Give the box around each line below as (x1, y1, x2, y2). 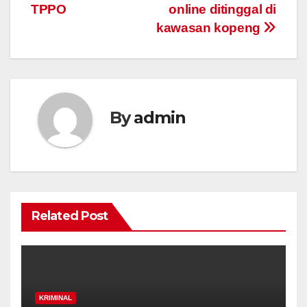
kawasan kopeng (156, 21, 264, 36)
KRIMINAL (39, 294, 72, 302)
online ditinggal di (169, 2, 276, 17)
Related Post (32, 208, 108, 224)
